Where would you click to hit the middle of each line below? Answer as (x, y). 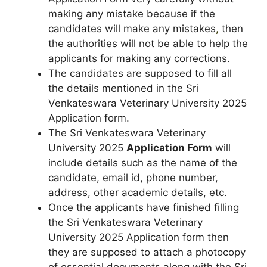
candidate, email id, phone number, (133, 177)
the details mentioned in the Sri (123, 88)
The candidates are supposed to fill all (140, 73)
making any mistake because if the (132, 13)
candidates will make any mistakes (132, 28)
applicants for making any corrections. (139, 58)
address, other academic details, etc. (138, 192)
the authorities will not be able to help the (148, 43)
